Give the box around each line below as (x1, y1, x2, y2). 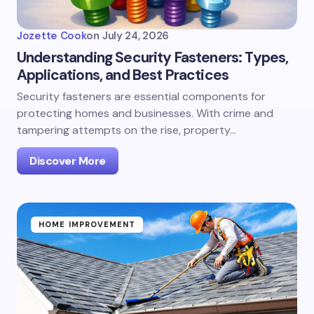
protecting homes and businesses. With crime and (17, 106, 273, 121)
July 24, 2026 (102, 29, 169, 43)
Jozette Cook (17, 29, 87, 43)
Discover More (29, 153, 106, 168)
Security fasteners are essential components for (17, 89, 266, 104)
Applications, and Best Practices (17, 65, 229, 85)
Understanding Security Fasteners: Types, (17, 48, 289, 67)
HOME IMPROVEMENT (39, 219, 136, 229)
